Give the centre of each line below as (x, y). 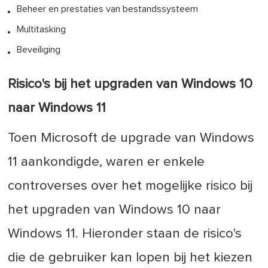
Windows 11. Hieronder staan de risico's (125, 234)
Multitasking (42, 30)
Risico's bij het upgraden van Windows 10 (130, 84)
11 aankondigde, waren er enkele (106, 162)
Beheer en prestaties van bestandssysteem (108, 9)
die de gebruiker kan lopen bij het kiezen (130, 258)
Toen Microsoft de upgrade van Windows (131, 138)
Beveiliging (39, 50)
